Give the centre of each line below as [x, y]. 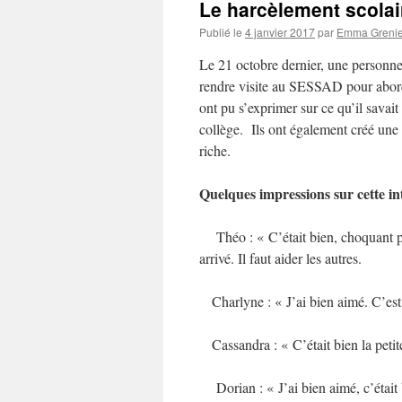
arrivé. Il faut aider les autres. [280, 258]
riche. [215, 150]
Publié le [221, 32]
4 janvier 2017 [280, 32]
